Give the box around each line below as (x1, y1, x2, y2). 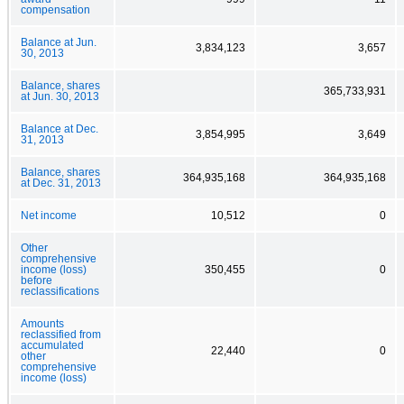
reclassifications (21, 285, 99, 297)
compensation (21, 4, 90, 15)
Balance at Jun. (21, 36, 96, 48)
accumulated (21, 339, 84, 351)
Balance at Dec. (21, 123, 98, 134)
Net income (21, 209, 77, 221)
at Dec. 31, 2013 (21, 177, 101, 188)
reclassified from (21, 328, 101, 340)
